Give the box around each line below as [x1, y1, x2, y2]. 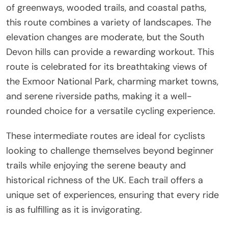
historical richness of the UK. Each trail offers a [6, 174, 203, 186]
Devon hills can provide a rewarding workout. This [6, 45, 214, 58]
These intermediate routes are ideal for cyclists [6, 129, 205, 142]
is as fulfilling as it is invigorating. [6, 203, 142, 216]
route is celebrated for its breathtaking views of [6, 60, 207, 73]
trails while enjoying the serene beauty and [6, 159, 186, 172]
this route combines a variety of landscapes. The [6, 16, 211, 28]
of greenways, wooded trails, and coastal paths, [6, 1, 206, 14]
